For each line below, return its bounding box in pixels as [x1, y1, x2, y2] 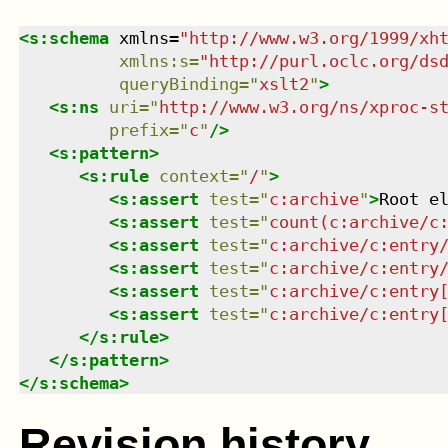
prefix [108, 119, 169, 140]
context [158, 165, 229, 186]
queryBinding [118, 73, 239, 94]
